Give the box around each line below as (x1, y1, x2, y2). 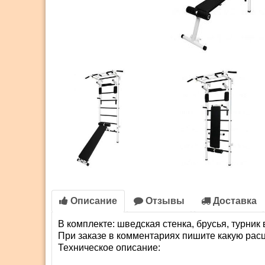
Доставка (211, 196, 257, 206)
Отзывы (143, 196, 185, 206)
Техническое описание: (58, 243, 160, 253)
